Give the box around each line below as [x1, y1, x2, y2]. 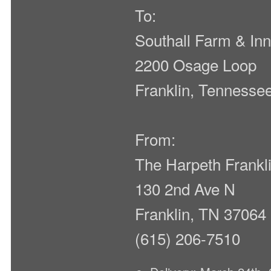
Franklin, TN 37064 [135, 202, 267, 224]
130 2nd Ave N [135, 177, 236, 200]
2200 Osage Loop [135, 53, 257, 76]
